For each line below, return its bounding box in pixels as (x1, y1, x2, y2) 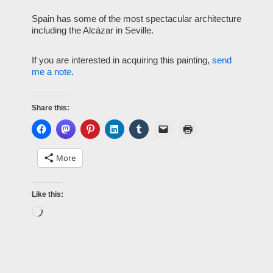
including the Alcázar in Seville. (31, 25, 154, 35)
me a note (31, 66, 71, 77)
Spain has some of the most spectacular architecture (31, 13, 241, 24)
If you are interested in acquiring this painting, (31, 55, 212, 65)
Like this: (31, 190, 63, 199)
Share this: (31, 104, 69, 112)
